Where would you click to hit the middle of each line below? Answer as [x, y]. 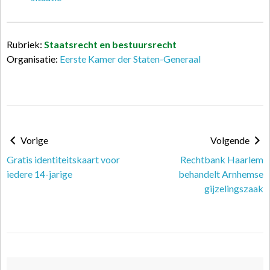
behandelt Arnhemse [221, 174]
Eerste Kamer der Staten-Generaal [130, 59]
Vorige [33, 140]
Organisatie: [33, 59]
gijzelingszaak [234, 188]
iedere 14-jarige [39, 174]
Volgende [231, 140]
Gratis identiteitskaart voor [63, 159]
